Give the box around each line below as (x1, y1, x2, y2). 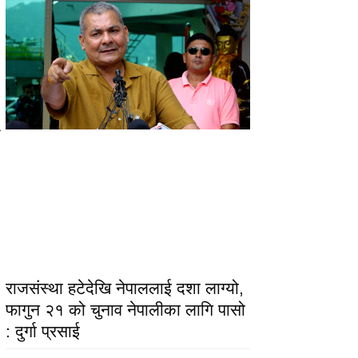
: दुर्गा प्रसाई (6, 322, 81, 341)
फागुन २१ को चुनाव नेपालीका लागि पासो (6, 300, 246, 320)
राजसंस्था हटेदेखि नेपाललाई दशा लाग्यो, (6, 279, 245, 298)
